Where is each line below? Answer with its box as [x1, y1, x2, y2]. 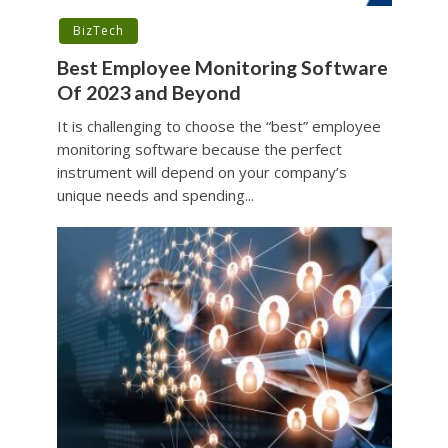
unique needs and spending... [56, 184, 254, 205]
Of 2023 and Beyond [56, 80, 241, 104]
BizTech [72, 21, 124, 39]
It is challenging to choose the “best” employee [56, 115, 381, 136]
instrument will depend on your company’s [56, 161, 347, 182]
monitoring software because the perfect [56, 138, 342, 159]
